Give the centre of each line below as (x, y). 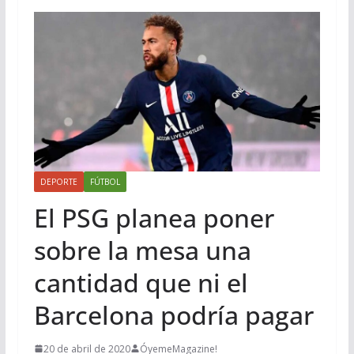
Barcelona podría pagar (173, 314)
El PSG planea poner (154, 217)
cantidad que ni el (141, 282)
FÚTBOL (105, 181)
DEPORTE (58, 181)
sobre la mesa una (142, 250)
